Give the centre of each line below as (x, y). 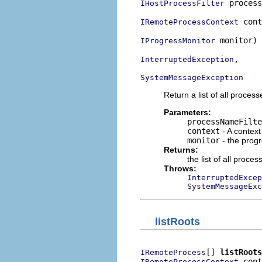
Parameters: (187, 112)
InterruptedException (187, 59)
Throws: (180, 168)
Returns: (181, 150)
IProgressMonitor (178, 41)
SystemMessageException (192, 77)
